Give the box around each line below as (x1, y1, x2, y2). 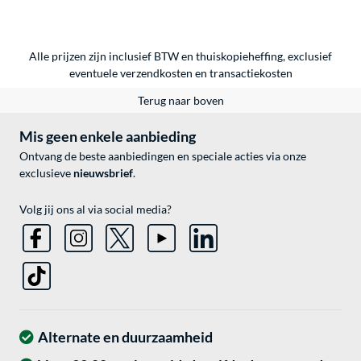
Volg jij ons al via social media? (19, 202, 172, 217)
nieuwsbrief (73, 166, 133, 180)
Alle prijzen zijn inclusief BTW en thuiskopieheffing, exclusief (29, 49, 332, 64)
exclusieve (19, 166, 73, 180)
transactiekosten (209, 66, 293, 81)
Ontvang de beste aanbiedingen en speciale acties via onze (19, 149, 306, 164)
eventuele (68, 66, 120, 81)
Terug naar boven (137, 93, 224, 108)
